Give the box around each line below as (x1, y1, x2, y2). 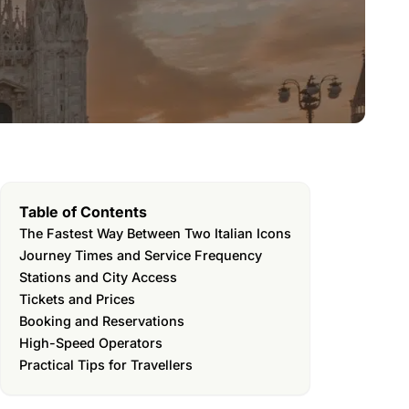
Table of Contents (19, 203, 147, 222)
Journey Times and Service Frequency (19, 247, 262, 263)
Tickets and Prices (19, 291, 135, 307)
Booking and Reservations (19, 313, 184, 329)
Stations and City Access (19, 269, 177, 285)
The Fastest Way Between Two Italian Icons (19, 225, 291, 241)
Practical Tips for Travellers (19, 357, 193, 372)
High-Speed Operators (19, 335, 163, 351)
